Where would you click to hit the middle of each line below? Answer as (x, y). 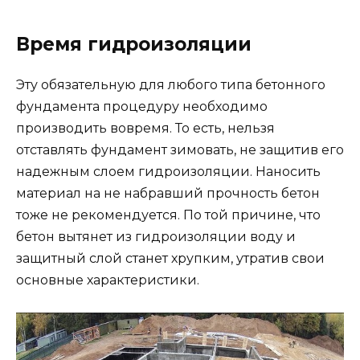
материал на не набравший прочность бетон (168, 193)
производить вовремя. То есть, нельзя (145, 128)
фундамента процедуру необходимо (142, 106)
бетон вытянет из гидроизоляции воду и (156, 236)
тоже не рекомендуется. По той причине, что (168, 215)
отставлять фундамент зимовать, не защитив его (180, 149)
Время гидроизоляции (134, 44)
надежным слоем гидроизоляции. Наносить (168, 171)
